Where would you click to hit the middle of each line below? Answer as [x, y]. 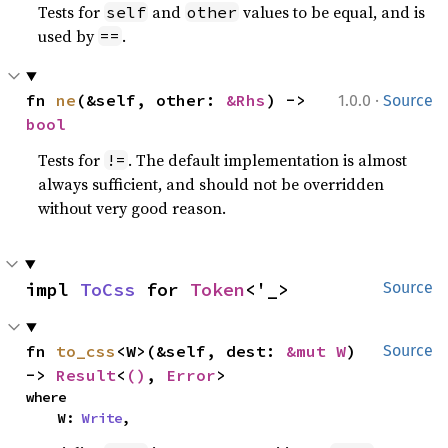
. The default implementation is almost [268, 159]
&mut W [316, 350]
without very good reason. [132, 207]
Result [86, 374]
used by [68, 35]
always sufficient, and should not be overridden [211, 183]
